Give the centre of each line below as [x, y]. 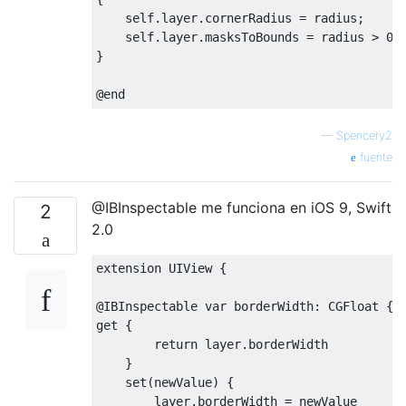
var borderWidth [256, 307]
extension [132, 269]
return [176, 345]
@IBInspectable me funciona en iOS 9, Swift [242, 208]
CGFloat [353, 307]
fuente [374, 158]
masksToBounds [256, 38]
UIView [190, 269]
